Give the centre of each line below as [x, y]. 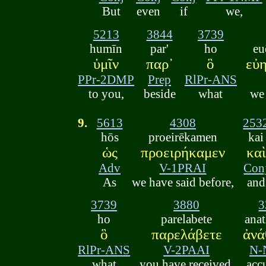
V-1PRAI [183, 167]
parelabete [187, 219]
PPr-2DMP [106, 79]
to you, [106, 93]
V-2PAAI [187, 250]
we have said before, [183, 182]
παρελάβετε [186, 235]
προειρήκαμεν [183, 152]
